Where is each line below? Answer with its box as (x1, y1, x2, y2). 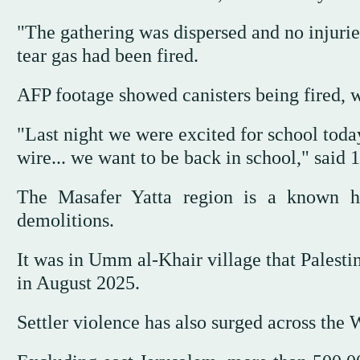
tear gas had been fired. (16, 45, 198, 67)
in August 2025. (16, 272, 140, 294)
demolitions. (16, 210, 114, 231)
